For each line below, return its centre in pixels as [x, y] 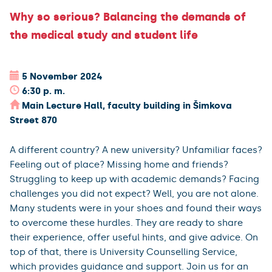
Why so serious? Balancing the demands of [128, 17]
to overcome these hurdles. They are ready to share [126, 223]
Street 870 [33, 120]
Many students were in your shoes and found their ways [136, 208]
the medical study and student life [104, 35]
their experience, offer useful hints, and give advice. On [134, 237]
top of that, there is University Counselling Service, [124, 252]
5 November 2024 [62, 76]
